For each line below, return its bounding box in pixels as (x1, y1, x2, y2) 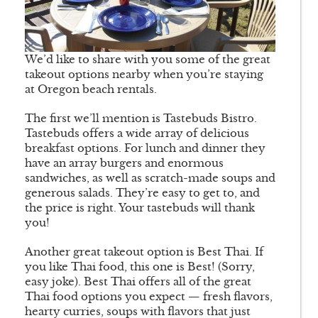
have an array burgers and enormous (25, 156, 224, 170)
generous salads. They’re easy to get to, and (25, 186, 260, 200)
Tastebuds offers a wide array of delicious (25, 126, 249, 141)
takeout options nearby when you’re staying (25, 67, 263, 82)
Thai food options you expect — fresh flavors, (25, 290, 273, 304)
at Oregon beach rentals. (25, 82, 157, 97)
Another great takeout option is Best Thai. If (25, 245, 263, 259)
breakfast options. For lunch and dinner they (25, 141, 265, 155)
